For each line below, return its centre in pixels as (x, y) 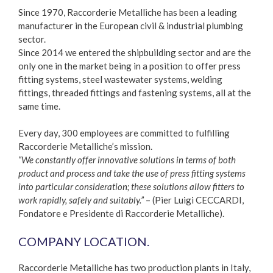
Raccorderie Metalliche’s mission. (85, 146)
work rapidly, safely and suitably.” (81, 200)
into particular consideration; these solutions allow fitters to (131, 186)
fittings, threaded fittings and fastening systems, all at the (135, 92)
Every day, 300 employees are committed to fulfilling (124, 133)
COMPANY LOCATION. (84, 241)
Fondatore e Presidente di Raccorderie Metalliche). (121, 213)
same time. (39, 106)
